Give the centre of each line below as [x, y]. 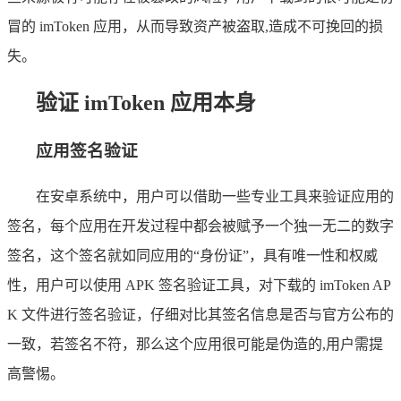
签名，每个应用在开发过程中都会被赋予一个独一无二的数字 [200, 226]
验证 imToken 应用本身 [146, 102]
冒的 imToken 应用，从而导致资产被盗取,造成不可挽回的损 [195, 26]
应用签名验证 [87, 150]
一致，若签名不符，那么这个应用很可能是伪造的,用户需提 [195, 345]
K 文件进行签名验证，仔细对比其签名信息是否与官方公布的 [200, 315]
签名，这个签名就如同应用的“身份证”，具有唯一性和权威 [192, 256]
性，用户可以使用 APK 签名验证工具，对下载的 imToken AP [199, 286]
